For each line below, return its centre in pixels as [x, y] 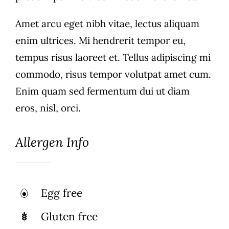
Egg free [62, 193]
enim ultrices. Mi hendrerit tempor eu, [100, 41]
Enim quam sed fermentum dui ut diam [102, 91]
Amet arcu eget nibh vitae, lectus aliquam [107, 24]
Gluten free [70, 216]
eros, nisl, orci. [48, 108]
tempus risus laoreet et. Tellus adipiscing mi [113, 58]
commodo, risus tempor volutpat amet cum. [113, 74]
